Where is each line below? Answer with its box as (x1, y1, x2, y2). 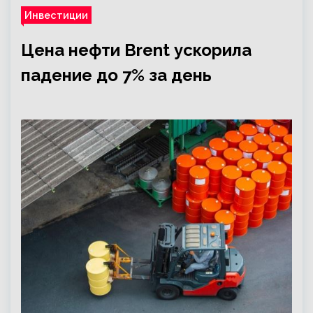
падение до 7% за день (21, 65, 212, 85)
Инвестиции (24, 9, 88, 21)
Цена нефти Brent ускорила (21, 40, 252, 60)
